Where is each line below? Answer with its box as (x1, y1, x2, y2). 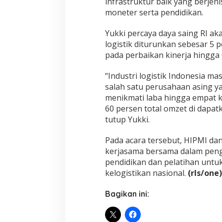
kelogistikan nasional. (105, 167, 188, 178)
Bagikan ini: (105, 188, 149, 199)
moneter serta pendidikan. (105, 6, 203, 18)
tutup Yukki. (105, 113, 150, 125)
